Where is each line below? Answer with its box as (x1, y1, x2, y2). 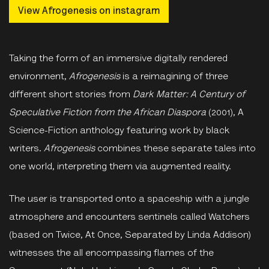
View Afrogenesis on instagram (18, 6, 160, 16)
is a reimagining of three (120, 72, 228, 82)
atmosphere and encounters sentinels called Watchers (9, 213, 250, 223)
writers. (9, 144, 44, 154)
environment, (9, 72, 69, 82)
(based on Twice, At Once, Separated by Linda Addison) (9, 231, 251, 241)
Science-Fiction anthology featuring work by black (9, 126, 229, 136)
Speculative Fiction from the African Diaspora (9, 108, 206, 118)
